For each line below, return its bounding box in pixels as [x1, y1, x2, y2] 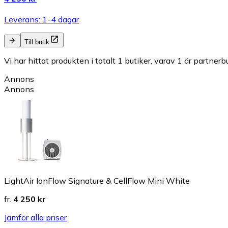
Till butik [24, 38, 49, 46]
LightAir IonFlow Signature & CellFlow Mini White [4, 175, 190, 186]
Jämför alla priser [4, 212, 67, 222]
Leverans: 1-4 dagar [4, 14, 79, 24]
